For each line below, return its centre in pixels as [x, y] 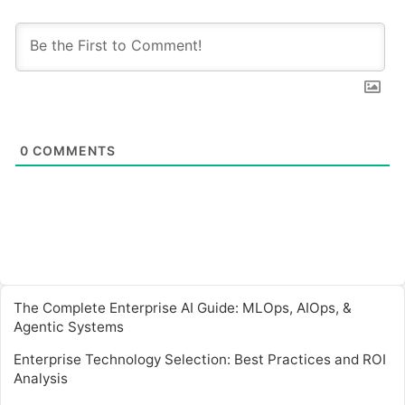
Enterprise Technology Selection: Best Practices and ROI [200, 360]
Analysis [41, 379]
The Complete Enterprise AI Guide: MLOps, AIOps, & [183, 308]
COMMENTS [72, 151]
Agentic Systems [69, 327]
